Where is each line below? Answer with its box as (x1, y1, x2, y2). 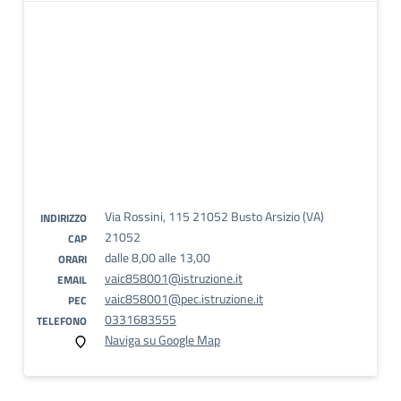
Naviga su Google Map (105, 330, 220, 349)
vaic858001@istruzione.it (105, 269, 243, 287)
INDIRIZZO (40, 209, 87, 226)
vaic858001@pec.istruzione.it (105, 289, 263, 308)
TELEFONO (37, 312, 87, 329)
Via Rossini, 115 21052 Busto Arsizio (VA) (105, 207, 324, 226)
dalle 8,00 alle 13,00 (105, 248, 210, 267)
